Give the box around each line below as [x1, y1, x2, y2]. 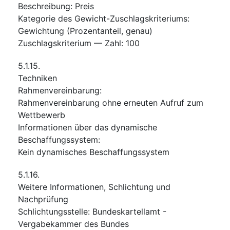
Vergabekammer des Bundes [18, 218, 129, 229]
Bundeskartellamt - [92, 206, 166, 217]
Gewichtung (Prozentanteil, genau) [18, 25, 152, 36]
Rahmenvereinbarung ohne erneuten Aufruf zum [18, 97, 203, 108]
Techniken [18, 72, 57, 83]
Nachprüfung [18, 194, 68, 204]
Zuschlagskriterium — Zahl [18, 37, 121, 48]
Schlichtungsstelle [18, 206, 88, 217]
